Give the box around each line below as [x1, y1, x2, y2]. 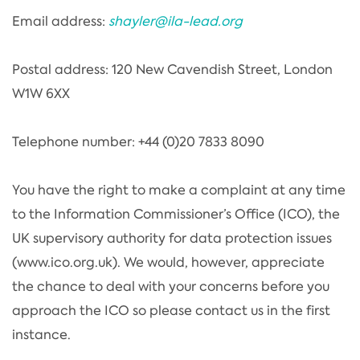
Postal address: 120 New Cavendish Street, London [12, 60, 333, 78]
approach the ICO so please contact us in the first [12, 301, 330, 319]
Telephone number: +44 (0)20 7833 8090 [12, 133, 264, 150]
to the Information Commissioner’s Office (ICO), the [12, 205, 340, 223]
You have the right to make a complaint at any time [12, 181, 346, 198]
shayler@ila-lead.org [108, 12, 243, 30]
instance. [12, 325, 71, 343]
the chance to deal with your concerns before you [12, 277, 329, 295]
